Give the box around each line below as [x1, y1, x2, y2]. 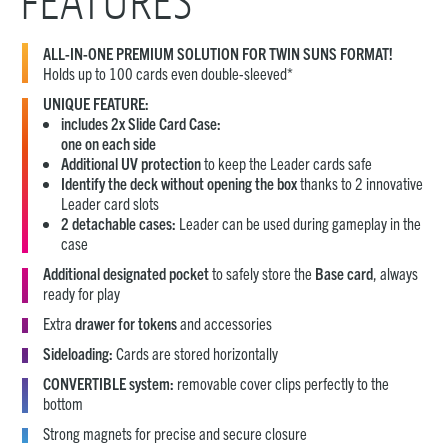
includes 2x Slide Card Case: [61, 112, 221, 133]
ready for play [43, 282, 120, 303]
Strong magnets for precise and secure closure [43, 422, 307, 443]
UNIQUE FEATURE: [43, 92, 149, 113]
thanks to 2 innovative [297, 172, 423, 193]
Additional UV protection [61, 152, 201, 173]
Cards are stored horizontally [113, 342, 278, 363]
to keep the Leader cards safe [201, 152, 372, 173]
